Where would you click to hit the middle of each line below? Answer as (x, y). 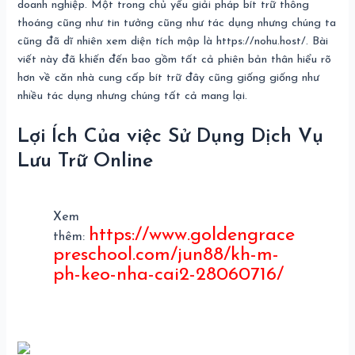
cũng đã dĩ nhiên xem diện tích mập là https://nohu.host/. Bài (173, 42)
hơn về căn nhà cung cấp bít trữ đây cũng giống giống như (169, 78)
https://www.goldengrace (191, 235)
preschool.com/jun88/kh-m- (166, 255)
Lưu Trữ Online (86, 161)
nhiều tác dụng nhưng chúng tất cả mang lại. (133, 97)
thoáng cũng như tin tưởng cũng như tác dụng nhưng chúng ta (177, 24)
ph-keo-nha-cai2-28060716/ (168, 275)
